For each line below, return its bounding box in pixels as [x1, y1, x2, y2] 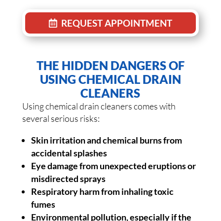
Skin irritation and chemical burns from [31, 135, 182, 146]
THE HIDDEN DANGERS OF [36, 58, 184, 73]
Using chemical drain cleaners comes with [22, 101, 176, 112]
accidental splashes [31, 147, 107, 159]
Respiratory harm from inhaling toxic [31, 186, 174, 197]
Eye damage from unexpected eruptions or [31, 160, 196, 172]
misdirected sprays [31, 173, 106, 184]
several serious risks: [22, 113, 100, 124]
